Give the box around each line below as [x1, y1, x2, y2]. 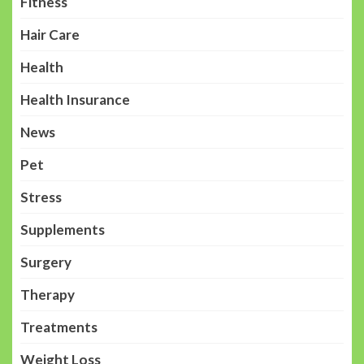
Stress [20, 188, 62, 206]
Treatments [20, 318, 97, 336]
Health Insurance [20, 90, 130, 108]
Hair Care [20, 25, 80, 43]
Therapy [20, 285, 75, 303]
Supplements [20, 220, 105, 238]
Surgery [20, 253, 71, 271]
